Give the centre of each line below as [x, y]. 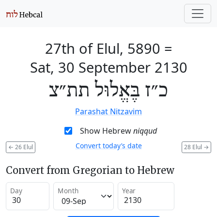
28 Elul [194, 147]
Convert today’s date [108, 146]
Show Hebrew [106, 131]
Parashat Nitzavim [108, 111]
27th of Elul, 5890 [102, 48]
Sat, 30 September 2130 [108, 67]
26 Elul [23, 147]
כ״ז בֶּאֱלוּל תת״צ [108, 91]
